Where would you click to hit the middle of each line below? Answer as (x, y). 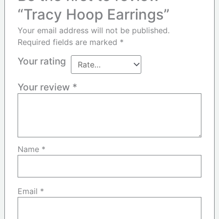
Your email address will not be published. (94, 30)
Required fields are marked (69, 42)
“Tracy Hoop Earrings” (94, 14)
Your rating (42, 61)
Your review (45, 87)
